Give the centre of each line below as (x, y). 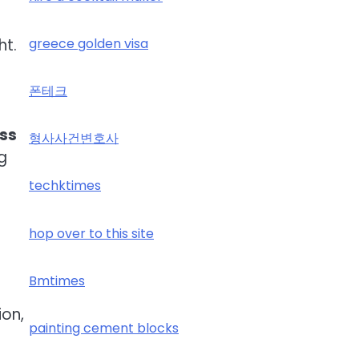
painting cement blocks (104, 328)
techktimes (65, 186)
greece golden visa (89, 43)
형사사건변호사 (74, 139)
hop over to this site (91, 233)
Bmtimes (57, 280)
